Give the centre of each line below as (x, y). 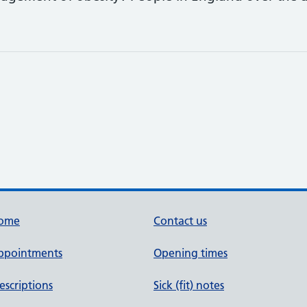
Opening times (191, 253)
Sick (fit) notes (189, 285)
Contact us (180, 221)
